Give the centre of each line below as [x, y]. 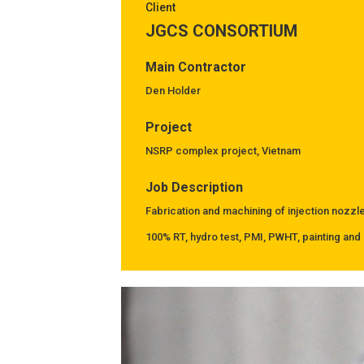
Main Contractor [196, 67]
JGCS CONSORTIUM [222, 31]
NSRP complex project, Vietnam [223, 151]
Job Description [195, 187]
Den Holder [173, 91]
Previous [216, 297]
